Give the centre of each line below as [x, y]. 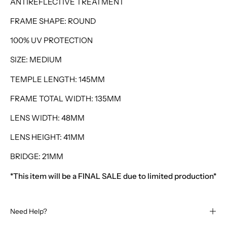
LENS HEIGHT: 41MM [47, 137]
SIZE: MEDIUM [37, 60]
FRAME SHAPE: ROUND [53, 21]
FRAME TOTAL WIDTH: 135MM [66, 98]
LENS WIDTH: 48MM [47, 118]
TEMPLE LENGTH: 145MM [58, 79]
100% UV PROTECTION [51, 41]
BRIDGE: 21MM [37, 157]
